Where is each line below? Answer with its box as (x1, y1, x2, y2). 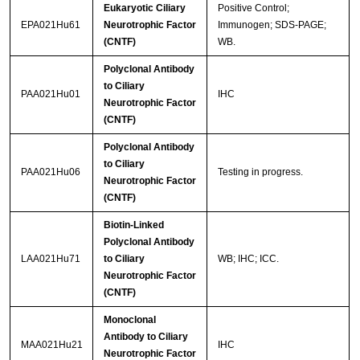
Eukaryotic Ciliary (103, 2, 186, 14)
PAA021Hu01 (20, 88, 80, 100)
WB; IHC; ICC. (217, 253, 279, 265)
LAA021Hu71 (20, 253, 80, 265)
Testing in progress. (217, 166, 303, 178)
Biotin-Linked (103, 219, 164, 231)
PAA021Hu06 (20, 166, 80, 178)
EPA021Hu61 (20, 19, 80, 31)
